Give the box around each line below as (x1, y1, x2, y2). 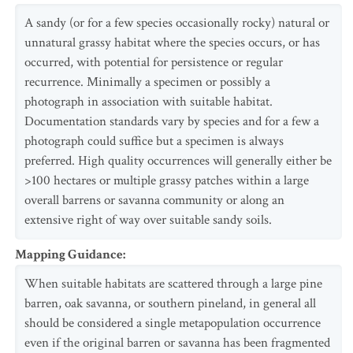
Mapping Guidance (15, 246, 123, 263)
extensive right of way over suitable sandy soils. (24, 211, 272, 229)
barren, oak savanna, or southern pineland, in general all (24, 295, 316, 312)
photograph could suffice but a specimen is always (24, 132, 284, 150)
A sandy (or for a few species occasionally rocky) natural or (24, 14, 329, 32)
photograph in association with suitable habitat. (24, 93, 273, 110)
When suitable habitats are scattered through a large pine (24, 275, 322, 292)
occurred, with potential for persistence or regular (24, 54, 283, 71)
